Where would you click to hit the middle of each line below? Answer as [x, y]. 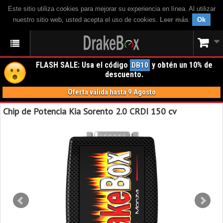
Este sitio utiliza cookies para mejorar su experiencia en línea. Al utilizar [111, 9]
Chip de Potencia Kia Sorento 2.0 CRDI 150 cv [90, 111]
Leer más [174, 20]
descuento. [124, 74]
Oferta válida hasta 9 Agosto [111, 92]
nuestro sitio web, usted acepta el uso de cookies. [86, 20]
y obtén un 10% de [181, 65]
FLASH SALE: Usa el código [83, 65]
